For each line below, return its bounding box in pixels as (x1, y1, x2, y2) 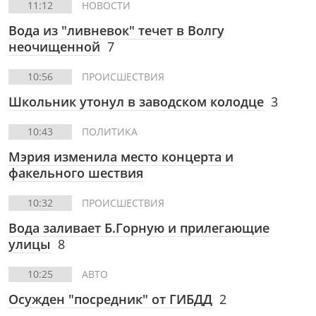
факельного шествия (8, 164, 143, 181)
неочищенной (8, 38, 100, 55)
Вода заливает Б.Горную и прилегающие (8, 219, 269, 236)
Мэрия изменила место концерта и (8, 148, 233, 165)
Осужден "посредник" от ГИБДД (8, 291, 212, 308)
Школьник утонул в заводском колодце (8, 93, 264, 110)
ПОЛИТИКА (82, 125, 138, 138)
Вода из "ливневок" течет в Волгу (8, 22, 224, 39)
